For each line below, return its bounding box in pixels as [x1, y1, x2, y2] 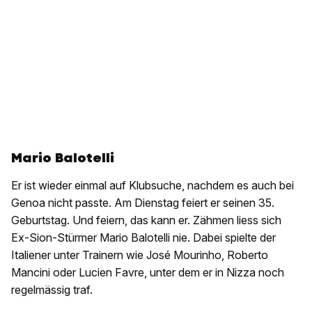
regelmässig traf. [11, 283, 93, 297]
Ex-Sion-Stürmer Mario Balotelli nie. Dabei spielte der [11, 231, 276, 245]
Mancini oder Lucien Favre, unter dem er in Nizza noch [11, 265, 284, 280]
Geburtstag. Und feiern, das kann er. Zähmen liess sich [11, 213, 281, 228]
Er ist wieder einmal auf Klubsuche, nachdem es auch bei [11, 178, 294, 193]
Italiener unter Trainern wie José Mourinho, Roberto [11, 248, 268, 263]
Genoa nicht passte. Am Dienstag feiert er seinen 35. [11, 196, 274, 210]
